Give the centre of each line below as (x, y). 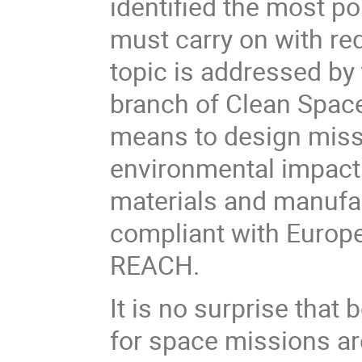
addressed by (278, 70)
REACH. (155, 264)
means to (167, 135)
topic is (156, 70)
